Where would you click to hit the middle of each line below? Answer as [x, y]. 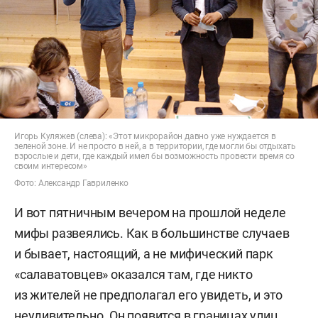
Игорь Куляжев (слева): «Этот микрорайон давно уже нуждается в [145, 136]
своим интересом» [51, 166]
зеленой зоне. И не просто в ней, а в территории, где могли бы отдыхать [155, 146]
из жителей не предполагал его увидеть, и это [149, 295]
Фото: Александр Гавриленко [71, 183]
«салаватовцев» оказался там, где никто [133, 274]
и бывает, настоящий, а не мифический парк [144, 253]
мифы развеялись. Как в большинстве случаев [152, 233]
